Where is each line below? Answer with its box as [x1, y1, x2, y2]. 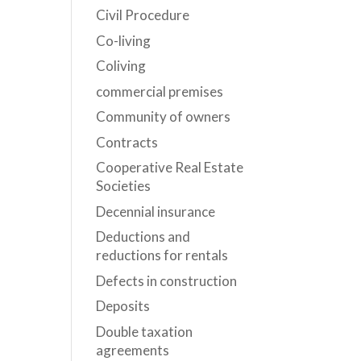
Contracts [96, 133, 159, 151]
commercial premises [96, 82, 224, 100]
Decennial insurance [96, 202, 216, 220]
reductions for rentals [96, 247, 229, 263]
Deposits [96, 297, 151, 314]
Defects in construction [96, 272, 238, 289]
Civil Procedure [96, 6, 190, 23]
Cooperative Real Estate [96, 159, 244, 176]
